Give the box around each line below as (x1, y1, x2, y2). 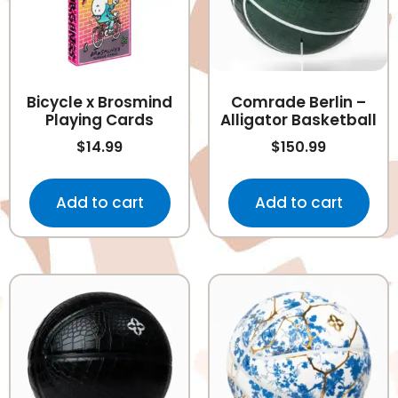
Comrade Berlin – (231, 92, 366, 114)
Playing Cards (45, 109, 154, 131)
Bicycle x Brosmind (27, 92, 172, 114)
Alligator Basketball (220, 109, 377, 131)
